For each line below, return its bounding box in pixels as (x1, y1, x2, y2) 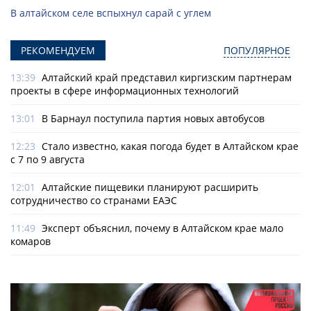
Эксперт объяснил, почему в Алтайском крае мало (42, 221, 283, 235)
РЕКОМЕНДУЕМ (21, 44, 95, 58)
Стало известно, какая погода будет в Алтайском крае (42, 140, 299, 153)
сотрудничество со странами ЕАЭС (10, 194, 177, 208)
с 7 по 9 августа (10, 153, 85, 167)
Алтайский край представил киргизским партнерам (42, 71, 292, 85)
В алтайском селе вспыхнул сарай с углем (10, 6, 211, 20)
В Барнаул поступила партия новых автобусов (42, 112, 264, 126)
